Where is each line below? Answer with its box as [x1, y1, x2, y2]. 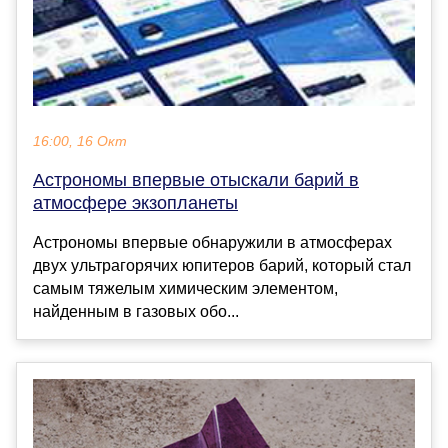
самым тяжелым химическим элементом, [33, 280, 338, 298]
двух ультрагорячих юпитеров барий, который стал [33, 257, 411, 275]
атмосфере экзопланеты [33, 193, 238, 214]
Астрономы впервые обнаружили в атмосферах [33, 234, 392, 252]
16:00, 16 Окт [33, 134, 127, 150]
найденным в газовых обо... [33, 303, 239, 321]
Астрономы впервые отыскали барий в [33, 170, 359, 191]
